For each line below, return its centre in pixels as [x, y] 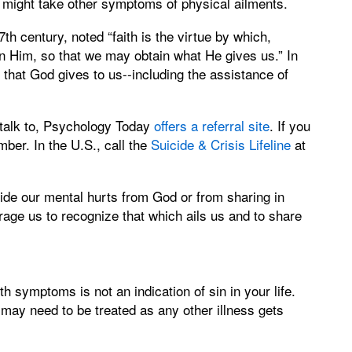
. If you [290, 126]
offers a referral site [212, 126]
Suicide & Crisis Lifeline [221, 145]
